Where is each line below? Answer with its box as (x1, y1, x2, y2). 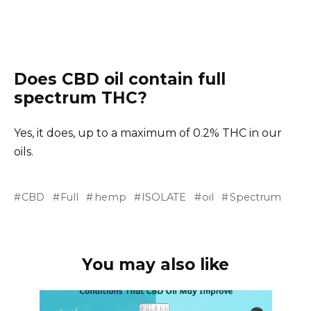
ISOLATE (142, 190, 187, 203)
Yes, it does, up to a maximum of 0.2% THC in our (14, 126, 282, 140)
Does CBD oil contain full (14, 69, 226, 89)
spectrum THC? (14, 87, 147, 108)
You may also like (82, 254, 229, 274)
